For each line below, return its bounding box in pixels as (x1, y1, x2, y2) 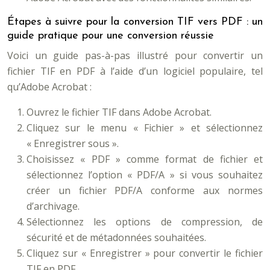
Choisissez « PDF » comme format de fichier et (27, 152, 263, 166)
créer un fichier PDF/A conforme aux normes (27, 184, 263, 197)
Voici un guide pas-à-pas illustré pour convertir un (7, 49, 263, 62)
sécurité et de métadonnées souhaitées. (27, 231, 206, 244)
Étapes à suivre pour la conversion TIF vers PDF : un (7, 16, 263, 28)
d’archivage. (27, 199, 80, 213)
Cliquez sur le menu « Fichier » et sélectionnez (27, 121, 263, 134)
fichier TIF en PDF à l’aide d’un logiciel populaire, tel (7, 64, 263, 78)
